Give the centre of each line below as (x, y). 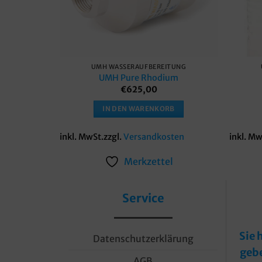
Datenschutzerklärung (143, 239)
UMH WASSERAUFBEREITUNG (139, 67)
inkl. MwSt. (81, 137)
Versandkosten (154, 137)
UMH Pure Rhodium (139, 77)
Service (143, 198)
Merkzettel (148, 161)
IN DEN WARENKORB (139, 108)
